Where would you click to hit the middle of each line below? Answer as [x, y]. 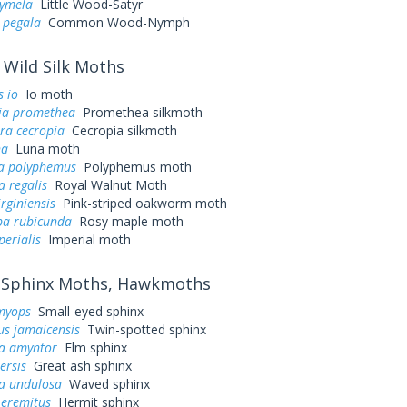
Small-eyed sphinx [87, 311]
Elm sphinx [92, 347]
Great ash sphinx [79, 366]
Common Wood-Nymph [115, 22]
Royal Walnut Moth [107, 185]
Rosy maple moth [127, 221]
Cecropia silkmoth [120, 130]
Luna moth [44, 149]
